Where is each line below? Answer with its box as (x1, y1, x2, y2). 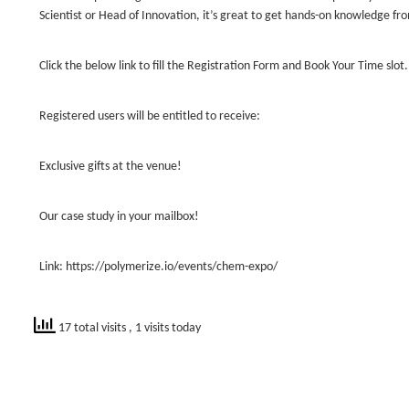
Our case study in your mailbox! (39, 210, 199, 224)
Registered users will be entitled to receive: (39, 110, 260, 123)
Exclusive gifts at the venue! (39, 160, 182, 173)
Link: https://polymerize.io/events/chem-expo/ (39, 260, 278, 274)
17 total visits (56, 320, 129, 335)
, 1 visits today (129, 320, 201, 335)
